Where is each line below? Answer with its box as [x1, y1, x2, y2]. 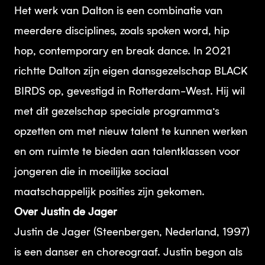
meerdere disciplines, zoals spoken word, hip [14, 26, 230, 37]
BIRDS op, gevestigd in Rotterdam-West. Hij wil [14, 86, 245, 97]
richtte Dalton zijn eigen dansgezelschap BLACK [14, 66, 248, 77]
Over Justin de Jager [14, 207, 117, 218]
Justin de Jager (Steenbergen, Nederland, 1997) [14, 227, 250, 238]
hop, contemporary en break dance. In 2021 [14, 46, 231, 57]
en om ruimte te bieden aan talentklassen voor [14, 147, 240, 157]
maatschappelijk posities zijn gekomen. [14, 187, 205, 198]
